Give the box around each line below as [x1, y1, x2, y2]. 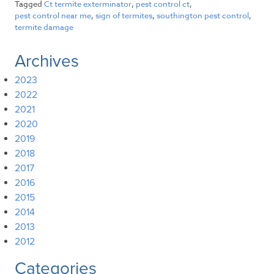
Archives [15, 51, 79, 72]
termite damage [15, 21, 73, 33]
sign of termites [95, 10, 152, 21]
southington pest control [157, 10, 249, 21]
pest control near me [15, 10, 91, 21]
